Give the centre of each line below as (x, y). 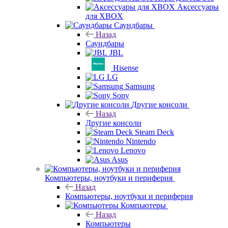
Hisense (126, 68)
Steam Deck (154, 132)
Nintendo (141, 141)
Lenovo (133, 150)
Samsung (140, 86)
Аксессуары (198, 7)
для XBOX (104, 16)
